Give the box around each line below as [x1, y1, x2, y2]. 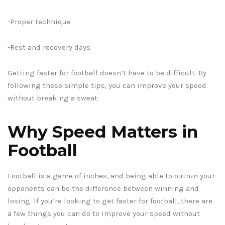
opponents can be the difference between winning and [8, 184, 199, 193]
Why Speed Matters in [8, 122, 198, 142]
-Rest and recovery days [8, 43, 90, 52]
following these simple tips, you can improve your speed [8, 81, 206, 90]
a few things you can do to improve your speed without [8, 209, 200, 218]
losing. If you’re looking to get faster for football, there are [8, 196, 212, 206]
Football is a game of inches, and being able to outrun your [8, 171, 215, 181]
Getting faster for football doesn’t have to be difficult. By [8, 68, 206, 78]
